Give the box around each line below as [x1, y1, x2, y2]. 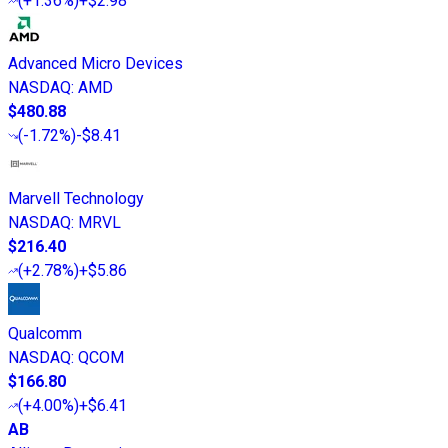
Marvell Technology [8, 189, 144, 209]
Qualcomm [8, 324, 82, 344]
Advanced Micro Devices [8, 54, 183, 74]
